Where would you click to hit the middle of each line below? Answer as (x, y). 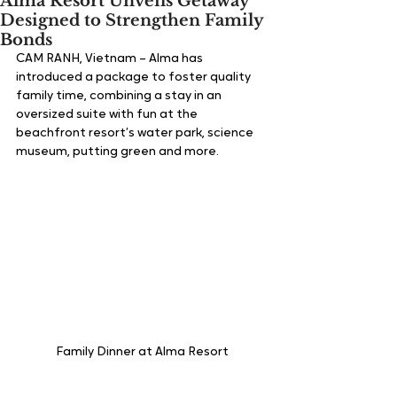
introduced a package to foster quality (135, 77)
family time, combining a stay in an (120, 96)
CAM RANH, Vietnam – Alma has (111, 58)
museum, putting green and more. (120, 152)
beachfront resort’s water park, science (136, 133)
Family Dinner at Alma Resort (142, 353)
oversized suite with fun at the (108, 114)
